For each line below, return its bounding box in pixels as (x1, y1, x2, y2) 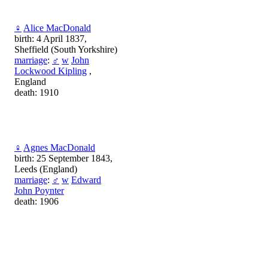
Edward (71, 174, 101, 185)
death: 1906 (14, 196, 59, 206)
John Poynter (14, 185, 64, 196)
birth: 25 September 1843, (14, 153, 112, 163)
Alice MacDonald (23, 22, 91, 33)
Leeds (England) (14, 163, 77, 174)
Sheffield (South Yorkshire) (14, 44, 117, 54)
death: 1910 (14, 87, 59, 98)
